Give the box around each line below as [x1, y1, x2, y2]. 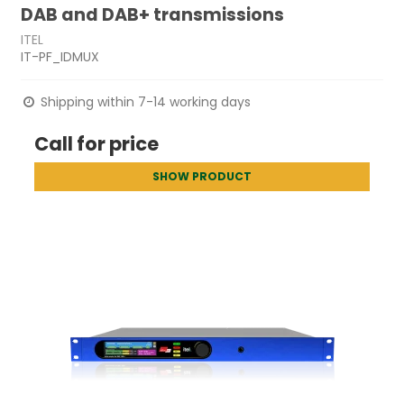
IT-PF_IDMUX [21, 47, 100, 66]
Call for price [34, 130, 160, 157]
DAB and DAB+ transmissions [21, 3, 285, 27]
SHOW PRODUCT [152, 168, 252, 184]
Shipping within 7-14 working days [37, 92, 252, 111]
